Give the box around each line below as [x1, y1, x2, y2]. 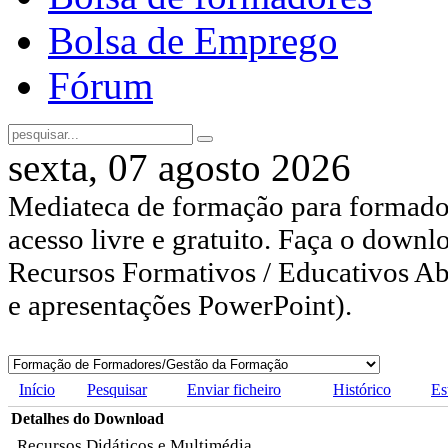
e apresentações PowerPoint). [8, 289, 352, 322]
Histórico [333, 381, 391, 399]
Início [19, 381, 55, 399]
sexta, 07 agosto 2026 [8, 146, 351, 190]
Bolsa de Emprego [48, 19, 338, 63]
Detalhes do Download [11, 410, 164, 428]
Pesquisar [87, 381, 147, 399]
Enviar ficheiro [187, 381, 281, 399]
